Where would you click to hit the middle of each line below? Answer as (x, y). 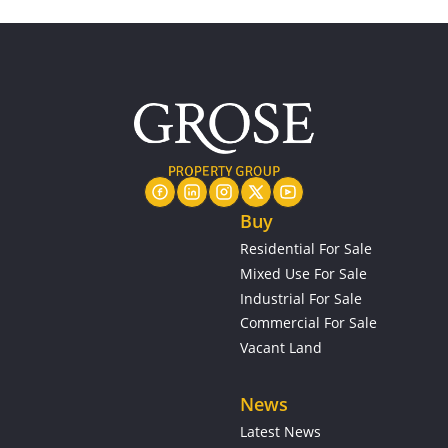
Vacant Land (281, 347)
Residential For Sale (306, 249)
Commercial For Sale (308, 322)
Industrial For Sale (301, 298)
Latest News (280, 431)
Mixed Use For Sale (303, 273)
